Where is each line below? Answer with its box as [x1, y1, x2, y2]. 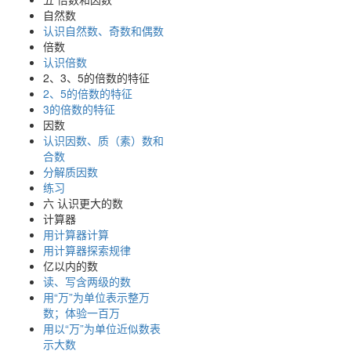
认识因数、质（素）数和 [43, 132, 164, 149]
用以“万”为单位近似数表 [43, 320, 161, 337]
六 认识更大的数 [43, 195, 123, 212]
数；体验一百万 [43, 305, 120, 321]
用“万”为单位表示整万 [43, 289, 150, 306]
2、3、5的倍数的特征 [43, 70, 150, 86]
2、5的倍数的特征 [43, 85, 132, 102]
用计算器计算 [43, 226, 109, 243]
